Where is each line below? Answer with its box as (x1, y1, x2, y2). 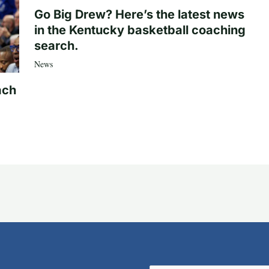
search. (34, 38, 79, 53)
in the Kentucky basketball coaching (34, 23, 246, 38)
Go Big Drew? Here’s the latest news (34, 7, 244, 22)
